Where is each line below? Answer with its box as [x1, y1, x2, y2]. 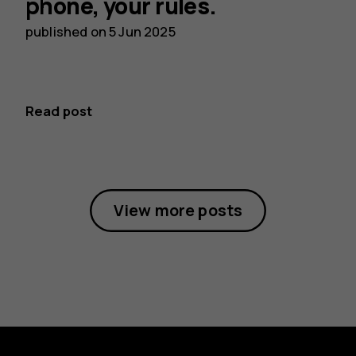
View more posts [113, 199, 243, 222]
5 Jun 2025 [109, 21, 176, 41]
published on [25, 21, 110, 41]
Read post [25, 101, 93, 120]
